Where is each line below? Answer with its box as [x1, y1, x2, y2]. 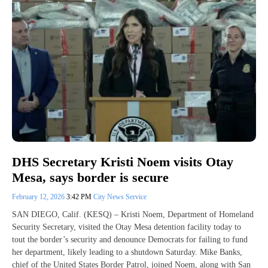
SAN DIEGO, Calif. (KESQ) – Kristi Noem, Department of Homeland [12, 210, 254, 220]
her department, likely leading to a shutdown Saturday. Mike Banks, [12, 248, 242, 257]
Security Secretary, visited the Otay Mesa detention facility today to [12, 223, 241, 232]
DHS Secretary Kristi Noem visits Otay [12, 154, 233, 169]
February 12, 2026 [12, 193, 66, 202]
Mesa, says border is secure [12, 170, 169, 185]
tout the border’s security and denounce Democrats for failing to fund [12, 235, 248, 245]
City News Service [93, 193, 147, 202]
